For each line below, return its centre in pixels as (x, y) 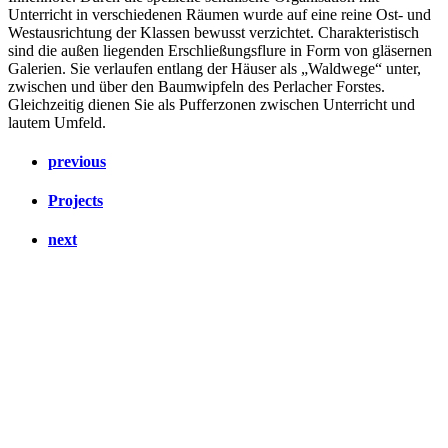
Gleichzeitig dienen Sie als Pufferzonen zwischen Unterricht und (211, 104)
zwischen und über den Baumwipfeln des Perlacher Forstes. (196, 86)
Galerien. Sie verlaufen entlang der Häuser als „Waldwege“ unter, (214, 68)
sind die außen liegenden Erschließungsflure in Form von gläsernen (220, 50)
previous (77, 161)
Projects (75, 201)
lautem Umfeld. (57, 122)
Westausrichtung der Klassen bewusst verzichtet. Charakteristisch (213, 32)
